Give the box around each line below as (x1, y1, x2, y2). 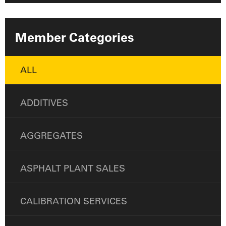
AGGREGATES (20, 130, 83, 142)
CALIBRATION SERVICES (20, 195, 127, 207)
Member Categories (15, 29, 134, 45)
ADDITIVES (20, 97, 68, 109)
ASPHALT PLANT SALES (20, 162, 125, 175)
